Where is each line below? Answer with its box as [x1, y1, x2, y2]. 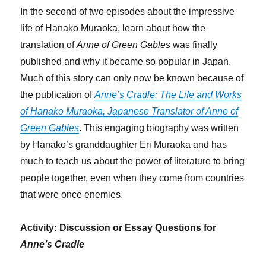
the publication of [20, 89, 95, 100]
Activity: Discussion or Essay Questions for [20, 222, 217, 233]
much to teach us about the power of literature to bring [20, 156, 245, 166]
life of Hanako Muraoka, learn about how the [20, 23, 206, 33]
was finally [170, 39, 218, 50]
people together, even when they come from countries [20, 172, 245, 183]
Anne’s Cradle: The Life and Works [94, 89, 242, 100]
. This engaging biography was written [79, 122, 239, 133]
